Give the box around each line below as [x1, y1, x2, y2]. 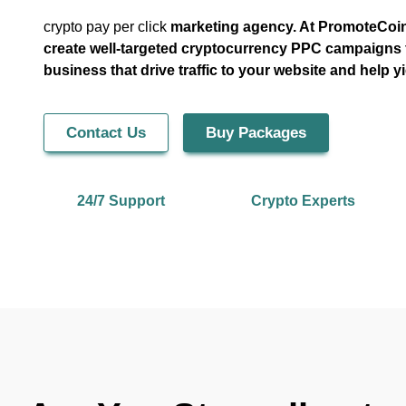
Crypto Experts [250, 192, 355, 208]
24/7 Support [77, 192, 165, 208]
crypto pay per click [43, 19, 170, 35]
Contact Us [66, 123, 146, 141]
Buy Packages [206, 123, 306, 141]
